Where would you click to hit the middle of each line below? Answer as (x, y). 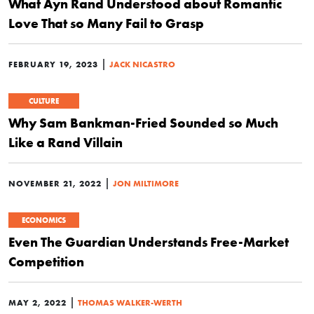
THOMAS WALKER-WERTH (130, 302)
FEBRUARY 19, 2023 (53, 64)
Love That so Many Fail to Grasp (106, 23)
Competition (46, 261)
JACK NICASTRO (142, 64)
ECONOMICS (44, 220)
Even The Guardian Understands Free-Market (149, 242)
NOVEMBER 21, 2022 (55, 183)
